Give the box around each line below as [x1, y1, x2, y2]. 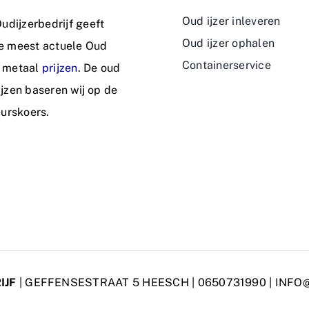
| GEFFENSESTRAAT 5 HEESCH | [16, 275, 198, 289]
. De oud [77, 61, 121, 74]
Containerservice [182, 58, 271, 72]
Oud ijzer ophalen [182, 36, 275, 50]
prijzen [41, 61, 78, 74]
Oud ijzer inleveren [182, 14, 281, 28]
